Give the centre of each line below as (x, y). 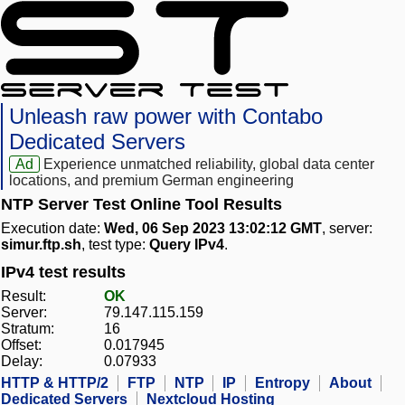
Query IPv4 (187, 245)
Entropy (283, 383)
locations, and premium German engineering (151, 181)
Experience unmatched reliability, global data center (209, 165)
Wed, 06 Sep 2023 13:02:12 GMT (213, 229)
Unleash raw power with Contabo (166, 117)
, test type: (115, 245)
